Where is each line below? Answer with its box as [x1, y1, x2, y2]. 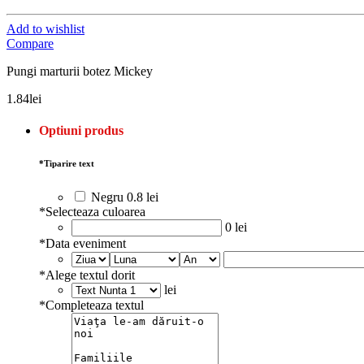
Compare [6, 36, 54, 50]
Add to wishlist [6, 21, 84, 36]
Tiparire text [44, 158, 94, 169]
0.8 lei [127, 190, 158, 205]
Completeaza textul [45, 298, 144, 313]
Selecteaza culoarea [45, 205, 145, 219]
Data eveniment [45, 236, 126, 251]
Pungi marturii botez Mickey [6, 63, 153, 78]
